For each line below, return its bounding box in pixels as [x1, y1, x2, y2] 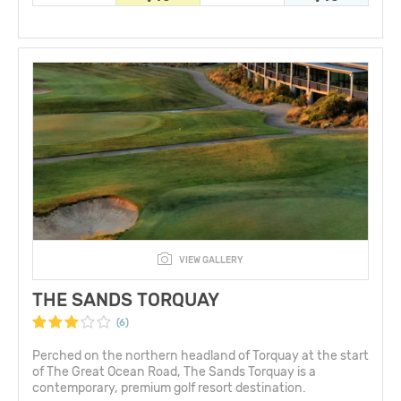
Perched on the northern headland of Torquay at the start [32, 347, 369, 363]
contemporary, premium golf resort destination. [32, 380, 305, 396]
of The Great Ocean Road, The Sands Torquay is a [32, 363, 316, 380]
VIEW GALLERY [179, 254, 243, 266]
